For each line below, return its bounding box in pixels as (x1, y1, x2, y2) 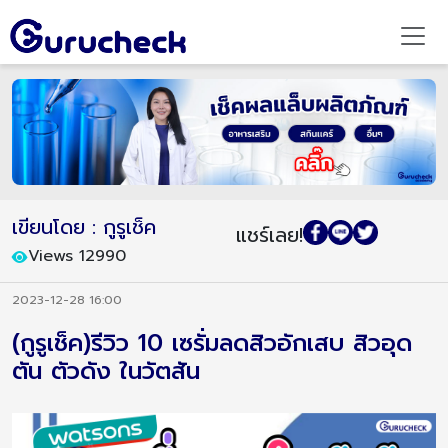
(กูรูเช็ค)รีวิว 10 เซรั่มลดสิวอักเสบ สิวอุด (12, 325, 412, 362)
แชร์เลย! (236, 220, 303, 250)
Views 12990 (28, 244, 126, 268)
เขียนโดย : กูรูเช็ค (12, 212, 156, 242)
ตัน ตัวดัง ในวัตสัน (12, 353, 200, 390)
